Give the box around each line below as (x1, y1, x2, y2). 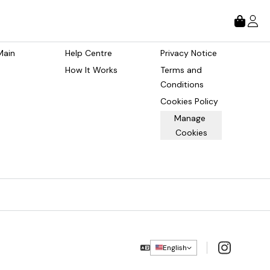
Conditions (160, 79, 204, 90)
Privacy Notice (160, 48, 217, 58)
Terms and (160, 64, 204, 75)
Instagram (216, 240, 260, 253)
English (163, 242, 187, 253)
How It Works (65, 64, 118, 75)
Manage (174, 113, 206, 124)
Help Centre (65, 48, 112, 58)
